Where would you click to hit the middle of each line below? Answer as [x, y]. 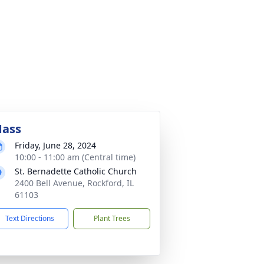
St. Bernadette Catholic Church [76, 171]
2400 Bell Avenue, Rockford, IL [74, 183]
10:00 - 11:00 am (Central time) [75, 157]
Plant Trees [112, 218]
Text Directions [30, 218]
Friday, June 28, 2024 [55, 145]
